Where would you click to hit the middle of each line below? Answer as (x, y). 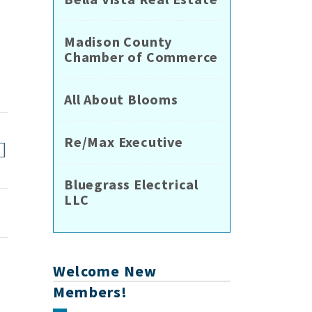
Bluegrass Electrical (132, 185)
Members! (91, 292)
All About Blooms (121, 100)
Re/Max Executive (124, 142)
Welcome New (105, 271)
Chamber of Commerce (141, 57)
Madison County (118, 42)
